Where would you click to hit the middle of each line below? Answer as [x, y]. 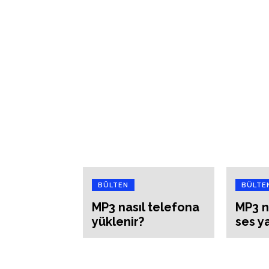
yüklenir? [118, 221]
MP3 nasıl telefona [146, 207]
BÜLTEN [113, 185]
